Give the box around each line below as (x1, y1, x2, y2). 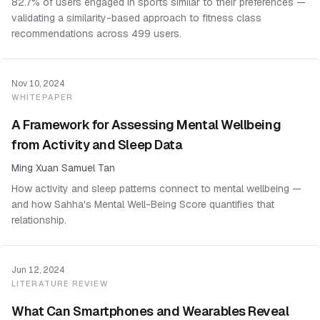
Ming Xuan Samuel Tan (11, 161, 115, 174)
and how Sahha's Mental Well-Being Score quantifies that (11, 198, 274, 211)
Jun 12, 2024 (11, 264, 65, 276)
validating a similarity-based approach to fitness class (11, 11, 261, 24)
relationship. (11, 214, 66, 226)
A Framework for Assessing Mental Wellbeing (11, 116, 281, 133)
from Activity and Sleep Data (11, 136, 183, 153)
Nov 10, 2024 (11, 78, 65, 89)
